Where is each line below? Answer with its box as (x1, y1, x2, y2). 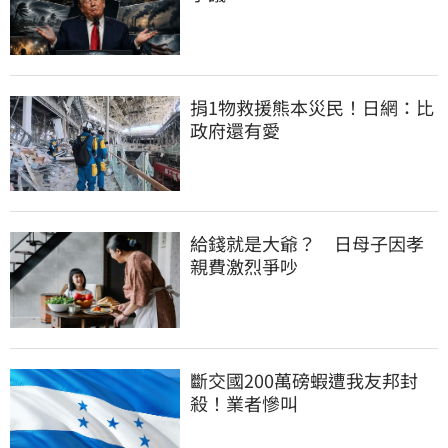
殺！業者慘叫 (190, 390, 298, 417)
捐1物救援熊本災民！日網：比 (190, 93, 434, 120)
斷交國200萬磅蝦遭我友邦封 (190, 367, 418, 394)
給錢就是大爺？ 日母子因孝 (190, 230, 424, 257)
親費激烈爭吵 (190, 253, 298, 280)
